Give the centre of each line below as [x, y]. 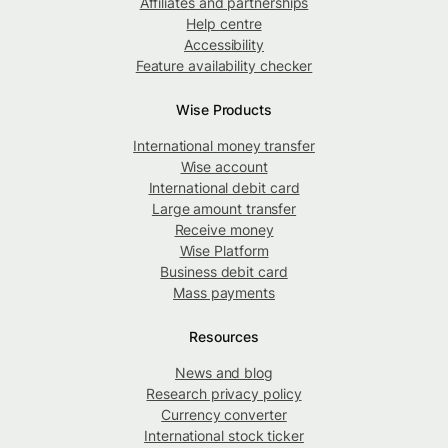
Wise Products [224, 109]
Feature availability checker [224, 65]
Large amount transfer [224, 208]
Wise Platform [224, 250]
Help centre [224, 23]
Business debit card [224, 271]
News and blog [224, 372]
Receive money [224, 229]
